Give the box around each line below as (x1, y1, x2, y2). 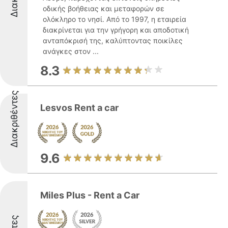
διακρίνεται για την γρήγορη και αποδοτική (43, 25, 189, 34)
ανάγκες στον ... (43, 47, 99, 55)
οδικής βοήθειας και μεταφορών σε (43, 4, 164, 13)
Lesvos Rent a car (40, 102, 119, 113)
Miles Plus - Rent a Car (40, 190, 139, 201)
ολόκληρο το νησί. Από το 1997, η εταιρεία (43, 15, 186, 23)
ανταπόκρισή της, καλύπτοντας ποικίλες (43, 36, 183, 45)
